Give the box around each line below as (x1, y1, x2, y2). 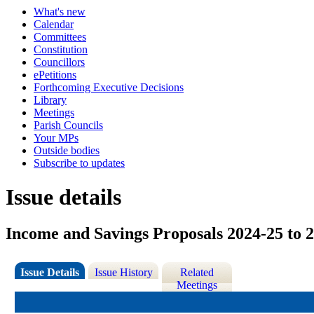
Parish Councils (34, 119, 103, 131)
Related (180, 266, 214, 279)
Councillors (34, 56, 85, 68)
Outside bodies (34, 144, 100, 156)
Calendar (34, 18, 74, 30)
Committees (34, 31, 86, 43)
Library (34, 94, 67, 106)
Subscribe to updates (34, 157, 125, 169)
